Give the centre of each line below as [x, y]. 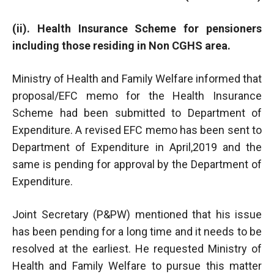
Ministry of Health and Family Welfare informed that [137, 78]
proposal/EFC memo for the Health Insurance [137, 95]
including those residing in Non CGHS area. [121, 45]
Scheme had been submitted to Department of [137, 113]
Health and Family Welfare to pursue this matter [137, 265]
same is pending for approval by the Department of [137, 164]
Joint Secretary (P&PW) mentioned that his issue [137, 214]
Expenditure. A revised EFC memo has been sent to [137, 130]
